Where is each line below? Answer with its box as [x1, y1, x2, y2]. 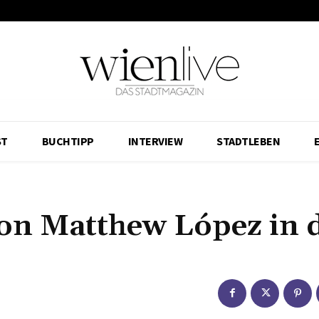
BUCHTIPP [41, 134, 94, 148]
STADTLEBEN [216, 134, 281, 148]
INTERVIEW [127, 134, 183, 148]
